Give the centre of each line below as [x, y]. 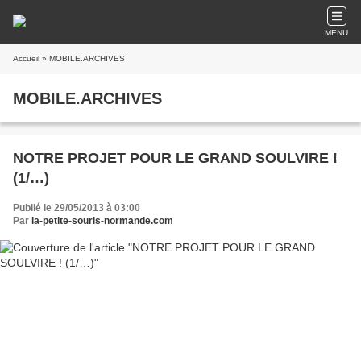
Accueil [26, 58]
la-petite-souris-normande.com [102, 221]
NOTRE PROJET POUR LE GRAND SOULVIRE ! [175, 158]
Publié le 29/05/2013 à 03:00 [77, 208]
